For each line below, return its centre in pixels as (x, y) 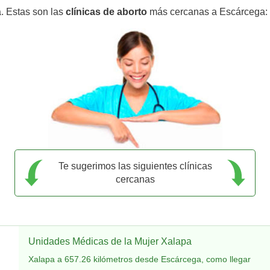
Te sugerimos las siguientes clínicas (135, 166)
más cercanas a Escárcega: (207, 11)
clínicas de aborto (106, 11)
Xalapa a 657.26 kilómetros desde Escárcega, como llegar (140, 259)
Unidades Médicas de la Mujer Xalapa (110, 241)
